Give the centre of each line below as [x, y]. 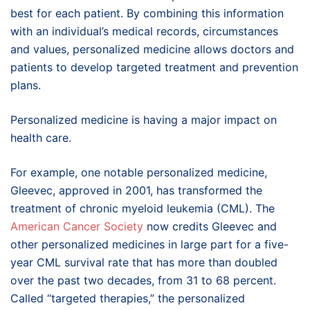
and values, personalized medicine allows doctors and [152, 49]
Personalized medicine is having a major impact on [144, 119]
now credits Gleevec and [210, 226]
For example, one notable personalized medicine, [139, 172]
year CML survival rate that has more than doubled [144, 262]
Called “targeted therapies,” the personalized [128, 298]
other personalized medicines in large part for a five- [149, 244]
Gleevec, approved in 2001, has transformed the [136, 190]
